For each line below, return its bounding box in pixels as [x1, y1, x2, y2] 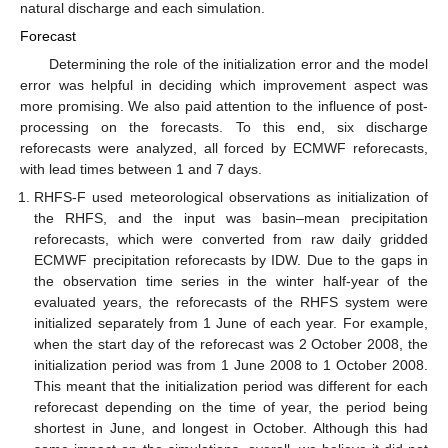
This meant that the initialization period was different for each [34, 377, 428, 394]
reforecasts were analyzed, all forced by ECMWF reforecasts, [20, 139, 428, 156]
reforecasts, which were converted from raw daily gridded [34, 230, 428, 247]
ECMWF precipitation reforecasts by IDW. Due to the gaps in [34, 251, 428, 268]
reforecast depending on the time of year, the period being [34, 398, 428, 415]
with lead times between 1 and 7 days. [20, 160, 262, 177]
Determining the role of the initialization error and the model [48, 55, 428, 72]
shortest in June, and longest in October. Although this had [34, 419, 428, 436]
